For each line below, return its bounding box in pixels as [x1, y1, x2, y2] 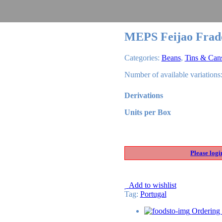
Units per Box [124, 108, 171, 116]
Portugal [140, 189, 166, 198]
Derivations [124, 91, 163, 100]
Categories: [124, 53, 160, 62]
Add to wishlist [128, 180, 176, 189]
